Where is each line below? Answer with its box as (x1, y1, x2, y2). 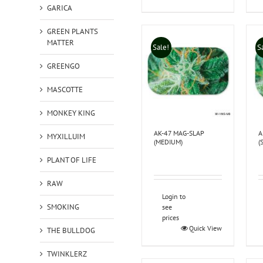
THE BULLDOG (46, 225, 95, 235)
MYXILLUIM (46, 131, 85, 141)
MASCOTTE (46, 84, 83, 95)
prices (161, 213, 179, 222)
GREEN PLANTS (46, 26, 98, 36)
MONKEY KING (46, 107, 95, 118)
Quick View (188, 223, 222, 232)
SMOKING (46, 201, 79, 212)
